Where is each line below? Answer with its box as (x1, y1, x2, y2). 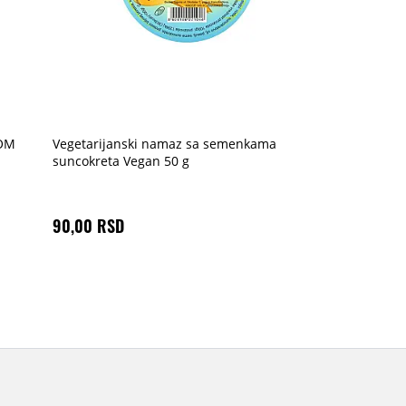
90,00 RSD (53, 214, 124, 237)
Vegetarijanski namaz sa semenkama (53, 135, 276, 152)
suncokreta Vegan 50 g (53, 152, 189, 169)
